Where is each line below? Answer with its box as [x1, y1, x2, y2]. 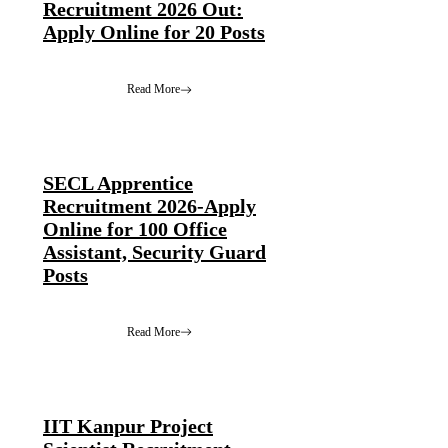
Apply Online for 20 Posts [43, 21, 265, 44]
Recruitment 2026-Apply [43, 194, 256, 217]
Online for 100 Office [43, 217, 227, 240]
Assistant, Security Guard [43, 240, 266, 263]
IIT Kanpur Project [43, 414, 213, 437]
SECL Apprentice [43, 171, 193, 194]
